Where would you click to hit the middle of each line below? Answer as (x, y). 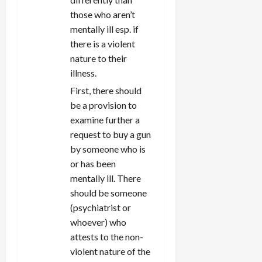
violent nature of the (110, 251)
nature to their (99, 58)
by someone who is (108, 149)
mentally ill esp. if (104, 29)
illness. (83, 73)
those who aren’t (103, 14)
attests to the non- (107, 236)
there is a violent (103, 43)
